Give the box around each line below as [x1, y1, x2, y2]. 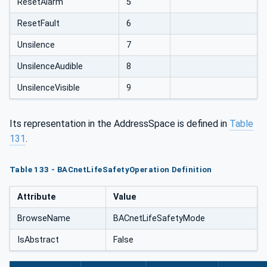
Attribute [17, 191, 56, 202]
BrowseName [17, 213, 70, 223]
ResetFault [17, 18, 60, 29]
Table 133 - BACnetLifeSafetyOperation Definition [10, 164, 212, 174]
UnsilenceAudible [17, 61, 83, 72]
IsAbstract [17, 234, 59, 245]
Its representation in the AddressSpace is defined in [10, 117, 229, 129]
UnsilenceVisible [17, 83, 80, 94]
